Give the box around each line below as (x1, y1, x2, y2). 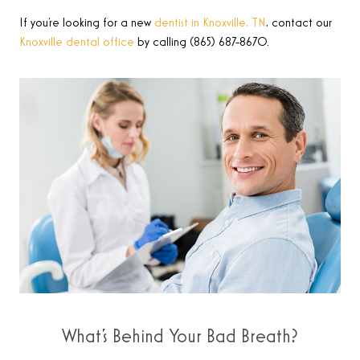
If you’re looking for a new (19, 17, 154, 31)
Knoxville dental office (19, 36, 134, 50)
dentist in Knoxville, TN (154, 17, 266, 31)
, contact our (266, 17, 332, 31)
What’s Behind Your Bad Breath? (62, 326, 298, 346)
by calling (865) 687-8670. (134, 36, 269, 50)
